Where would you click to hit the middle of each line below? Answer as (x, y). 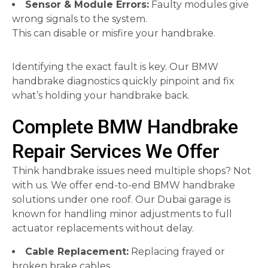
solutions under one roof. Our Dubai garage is (121, 200)
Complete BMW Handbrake (125, 127)
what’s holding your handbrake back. (101, 95)
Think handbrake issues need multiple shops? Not (132, 171)
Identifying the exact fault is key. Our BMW (115, 67)
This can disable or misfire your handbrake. (114, 33)
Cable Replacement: (77, 252)
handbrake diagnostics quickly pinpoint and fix (123, 81)
